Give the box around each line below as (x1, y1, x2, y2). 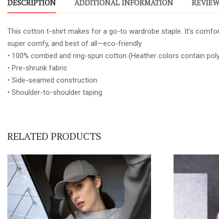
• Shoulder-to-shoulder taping (7, 88, 102, 97)
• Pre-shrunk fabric (7, 63, 67, 72)
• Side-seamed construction (7, 75, 97, 85)
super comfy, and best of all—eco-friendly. (7, 39, 143, 48)
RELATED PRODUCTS (7, 129, 101, 143)
